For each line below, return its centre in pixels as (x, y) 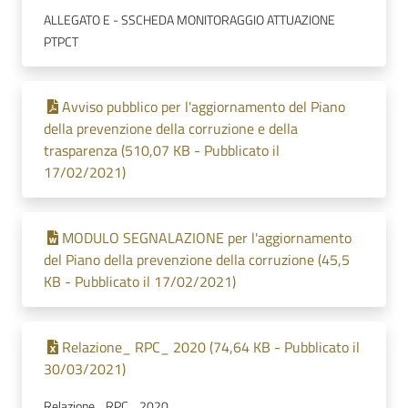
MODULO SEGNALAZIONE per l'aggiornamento (207, 238)
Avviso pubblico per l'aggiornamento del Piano (204, 107)
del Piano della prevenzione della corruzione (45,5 (197, 260)
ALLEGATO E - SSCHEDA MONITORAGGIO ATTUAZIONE (189, 20)
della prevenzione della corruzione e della (171, 128)
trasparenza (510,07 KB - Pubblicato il (162, 150)
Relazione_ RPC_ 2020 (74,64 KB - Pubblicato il (211, 347)
